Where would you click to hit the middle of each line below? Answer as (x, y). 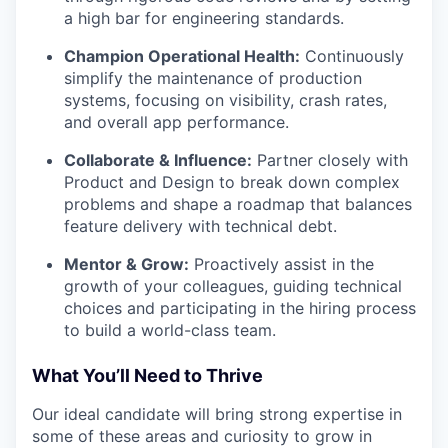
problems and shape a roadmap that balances (238, 204)
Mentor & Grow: (126, 264)
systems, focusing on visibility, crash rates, (225, 100)
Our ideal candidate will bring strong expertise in (217, 414)
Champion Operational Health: (182, 56)
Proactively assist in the (281, 264)
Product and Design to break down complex (232, 182)
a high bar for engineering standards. (204, 18)
